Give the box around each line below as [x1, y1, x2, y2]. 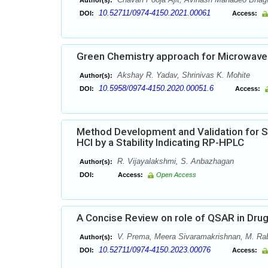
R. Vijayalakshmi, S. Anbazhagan [115, 157, 234, 166]
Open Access [156, 171, 196, 178]
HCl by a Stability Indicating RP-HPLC [77, 136, 244, 148]
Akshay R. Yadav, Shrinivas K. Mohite [115, 71, 250, 80]
